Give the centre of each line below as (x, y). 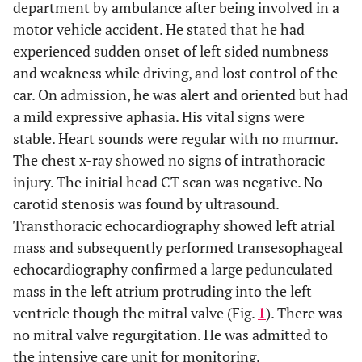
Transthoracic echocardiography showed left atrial (174, 225)
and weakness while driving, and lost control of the (175, 73)
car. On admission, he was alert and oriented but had (181, 95)
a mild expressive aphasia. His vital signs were (159, 116)
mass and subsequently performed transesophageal (178, 247)
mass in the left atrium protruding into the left (162, 291)
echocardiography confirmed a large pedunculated (173, 269)
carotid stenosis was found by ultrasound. (146, 204)
